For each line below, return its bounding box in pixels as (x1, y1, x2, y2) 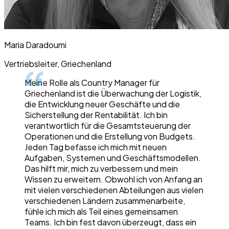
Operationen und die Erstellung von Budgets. (25, 131, 195, 142)
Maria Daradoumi (4, 39, 66, 51)
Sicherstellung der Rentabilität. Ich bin (25, 109, 168, 121)
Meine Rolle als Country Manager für (25, 77, 159, 88)
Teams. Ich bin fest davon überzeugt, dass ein (25, 217, 196, 228)
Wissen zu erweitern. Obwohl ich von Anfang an (25, 174, 202, 185)
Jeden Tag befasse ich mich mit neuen (25, 142, 167, 153)
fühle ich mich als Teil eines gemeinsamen (25, 206, 178, 217)
